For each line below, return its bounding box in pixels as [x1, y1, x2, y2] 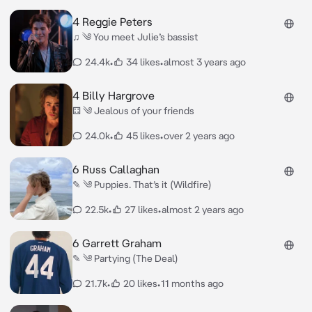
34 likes [125, 56, 160, 68]
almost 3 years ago [163, 56, 246, 68]
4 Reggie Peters [72, 15, 153, 28]
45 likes [125, 130, 160, 141]
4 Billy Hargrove [72, 89, 155, 102]
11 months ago [160, 278, 224, 289]
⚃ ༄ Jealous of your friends [72, 105, 194, 116]
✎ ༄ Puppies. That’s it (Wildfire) [72, 179, 212, 190]
